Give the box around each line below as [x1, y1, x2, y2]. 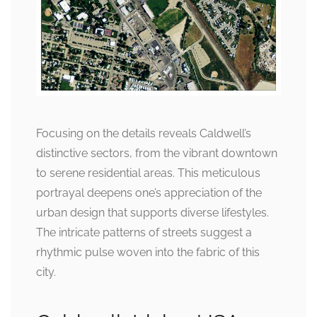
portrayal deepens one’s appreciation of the [36, 185, 262, 200]
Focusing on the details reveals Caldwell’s [36, 126, 251, 140]
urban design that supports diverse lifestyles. [36, 205, 269, 219]
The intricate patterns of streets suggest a [36, 225, 252, 239]
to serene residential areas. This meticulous [36, 166, 260, 180]
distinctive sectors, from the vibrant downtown [36, 146, 277, 160]
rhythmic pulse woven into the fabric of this [36, 245, 260, 259]
